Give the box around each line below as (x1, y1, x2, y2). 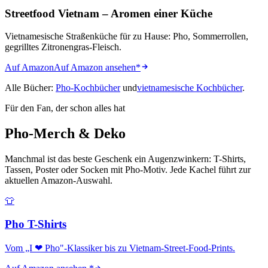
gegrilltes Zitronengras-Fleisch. (5, 42, 121, 53)
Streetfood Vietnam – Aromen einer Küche (5, 7, 212, 20)
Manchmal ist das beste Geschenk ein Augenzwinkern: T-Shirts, (5, 154, 246, 165)
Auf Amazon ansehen (54, 62, 136, 73)
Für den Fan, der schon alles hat (5, 103, 125, 114)
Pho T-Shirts (5, 217, 66, 230)
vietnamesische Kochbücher (137, 83, 242, 93)
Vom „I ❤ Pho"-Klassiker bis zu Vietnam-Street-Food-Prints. (5, 242, 235, 253)
